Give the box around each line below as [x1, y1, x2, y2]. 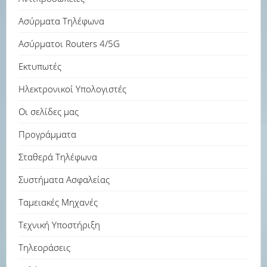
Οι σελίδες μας [18, 105, 79, 117]
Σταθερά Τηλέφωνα [18, 151, 97, 163]
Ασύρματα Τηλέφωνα [18, 15, 104, 27]
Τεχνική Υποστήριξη [18, 219, 100, 231]
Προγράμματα [18, 128, 76, 140]
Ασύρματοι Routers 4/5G [18, 38, 120, 49]
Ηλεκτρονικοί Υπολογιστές [18, 83, 126, 95]
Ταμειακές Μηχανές [18, 196, 98, 208]
